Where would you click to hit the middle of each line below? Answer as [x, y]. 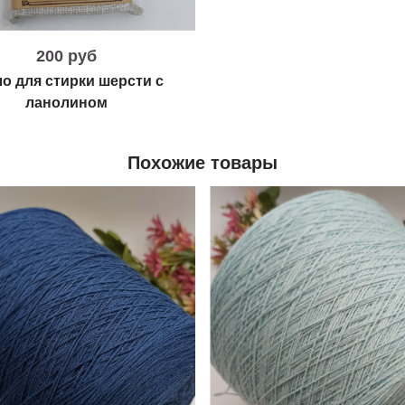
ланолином [66, 102]
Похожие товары [202, 162]
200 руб [66, 57]
